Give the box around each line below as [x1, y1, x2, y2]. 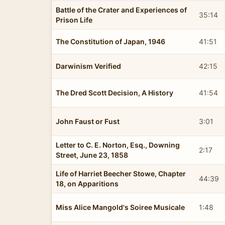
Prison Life [56, 15, 92, 24]
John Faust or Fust [56, 117, 120, 126]
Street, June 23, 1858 [56, 150, 128, 159]
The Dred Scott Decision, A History [56, 88, 173, 97]
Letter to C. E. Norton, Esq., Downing [56, 140, 180, 149]
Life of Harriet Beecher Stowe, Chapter [56, 169, 186, 178]
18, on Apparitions [56, 179, 119, 188]
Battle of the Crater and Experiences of [56, 5, 187, 14]
